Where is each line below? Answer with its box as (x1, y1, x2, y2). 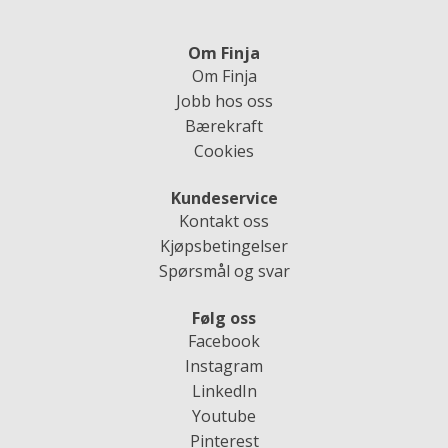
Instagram (185, 355, 263, 378)
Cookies (194, 139, 254, 162)
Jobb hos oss (175, 89, 273, 112)
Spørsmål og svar (158, 259, 290, 282)
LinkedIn (191, 380, 257, 403)
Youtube (192, 405, 256, 428)
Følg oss (192, 307, 256, 330)
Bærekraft (185, 114, 263, 137)
